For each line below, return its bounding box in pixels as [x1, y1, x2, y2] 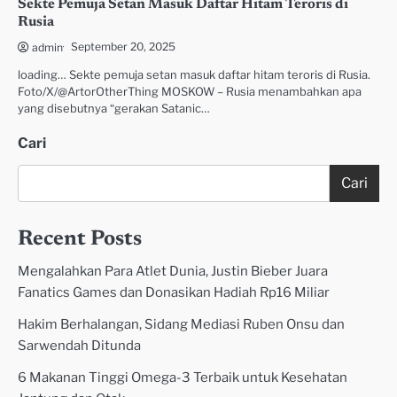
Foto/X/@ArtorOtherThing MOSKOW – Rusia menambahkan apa [18, 84, 362, 98]
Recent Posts [18, 228, 142, 250]
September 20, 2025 [71, 39, 175, 53]
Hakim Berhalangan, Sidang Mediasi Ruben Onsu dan [18, 315, 345, 332]
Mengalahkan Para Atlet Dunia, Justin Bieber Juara [18, 262, 328, 279]
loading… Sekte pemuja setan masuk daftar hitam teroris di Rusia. [18, 67, 370, 82]
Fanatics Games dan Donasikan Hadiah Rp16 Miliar [18, 284, 330, 300]
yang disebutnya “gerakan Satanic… [18, 101, 210, 115]
